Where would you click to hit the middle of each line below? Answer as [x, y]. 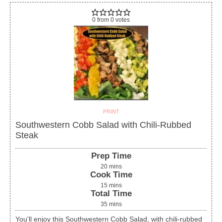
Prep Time [111, 156]
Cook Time [111, 175]
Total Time [111, 194]
